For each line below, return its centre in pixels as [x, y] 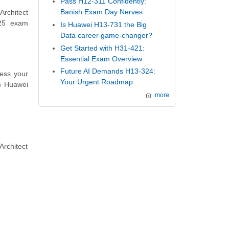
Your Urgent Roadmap [97, 82]
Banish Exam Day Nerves [102, 12]
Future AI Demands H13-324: [108, 71]
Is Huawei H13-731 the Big [104, 25]
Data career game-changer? [107, 36]
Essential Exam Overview [101, 59]
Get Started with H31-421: [103, 48]
